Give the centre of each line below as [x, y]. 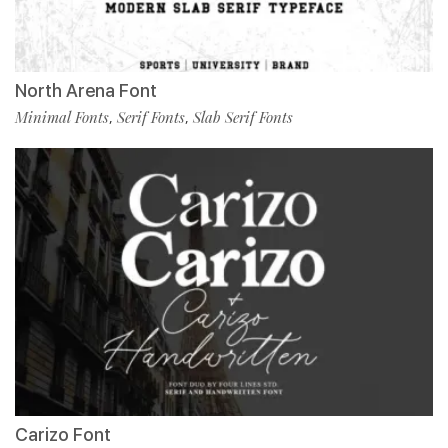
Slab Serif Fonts [243, 117]
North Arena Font [86, 91]
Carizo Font [63, 435]
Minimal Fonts [62, 117]
